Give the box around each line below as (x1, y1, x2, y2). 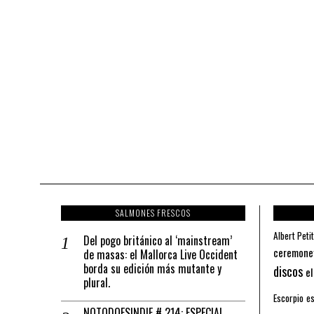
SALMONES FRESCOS (115, 206, 191, 219)
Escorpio (273, 290, 303, 305)
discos (273, 261, 303, 280)
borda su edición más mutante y (83, 259, 221, 277)
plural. (83, 273, 110, 291)
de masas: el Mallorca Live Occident (83, 245, 238, 263)
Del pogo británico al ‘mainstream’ (83, 231, 232, 249)
